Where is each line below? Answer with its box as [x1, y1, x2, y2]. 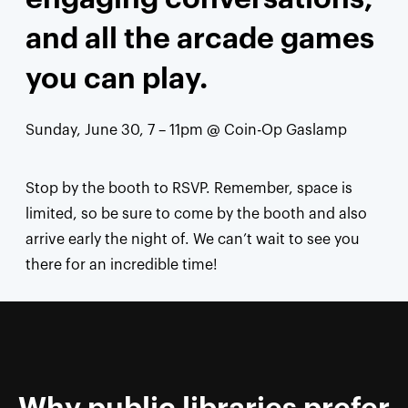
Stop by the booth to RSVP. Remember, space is [25, 180, 352, 196]
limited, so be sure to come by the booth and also [25, 206, 367, 221]
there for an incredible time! [25, 257, 218, 272]
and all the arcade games [25, 24, 374, 54]
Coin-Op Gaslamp [224, 122, 347, 138]
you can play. [25, 64, 208, 94]
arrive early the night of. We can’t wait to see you [25, 231, 360, 247]
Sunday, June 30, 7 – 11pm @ [25, 122, 224, 138]
